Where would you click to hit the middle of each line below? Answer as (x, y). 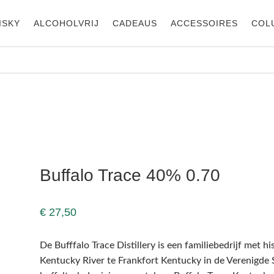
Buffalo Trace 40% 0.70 (130, 175)
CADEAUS (135, 23)
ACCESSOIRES (204, 23)
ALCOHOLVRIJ (66, 23)
